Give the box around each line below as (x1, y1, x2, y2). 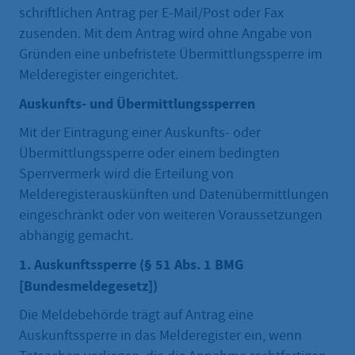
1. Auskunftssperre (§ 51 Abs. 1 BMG (19, 255, 243, 275)
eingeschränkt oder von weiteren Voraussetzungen (19, 206, 323, 225)
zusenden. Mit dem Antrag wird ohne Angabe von (19, 25, 312, 44)
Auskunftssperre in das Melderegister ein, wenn (19, 326, 302, 345)
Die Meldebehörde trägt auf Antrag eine (19, 306, 254, 325)
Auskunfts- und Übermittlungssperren (19, 94, 255, 114)
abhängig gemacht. (19, 227, 133, 246)
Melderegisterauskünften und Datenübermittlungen (19, 185, 329, 204)
